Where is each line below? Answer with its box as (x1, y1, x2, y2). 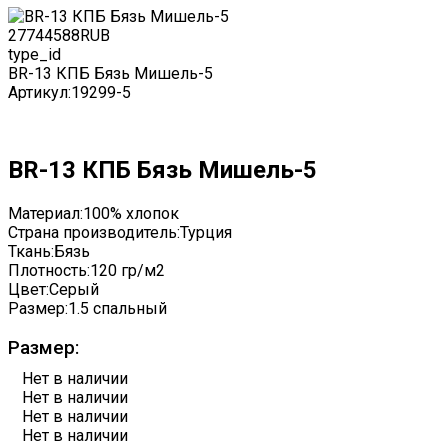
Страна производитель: (8, 222, 180, 242)
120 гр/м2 (90, 260, 165, 280)
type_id (8, 45, 61, 64)
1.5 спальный (68, 298, 167, 318)
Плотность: (8, 260, 90, 280)
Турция (180, 222, 232, 242)
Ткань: (8, 241, 54, 261)
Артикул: (8, 83, 71, 102)
